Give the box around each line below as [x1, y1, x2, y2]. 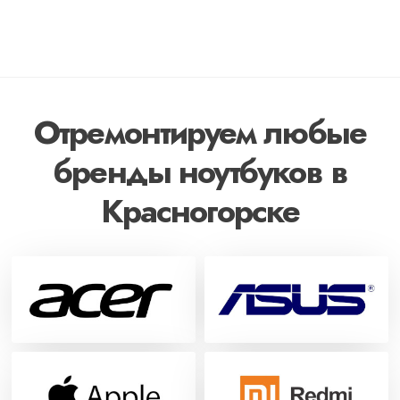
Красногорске [100, 187, 300, 235]
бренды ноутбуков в [54, 147, 346, 196]
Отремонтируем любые [33, 108, 367, 156]
